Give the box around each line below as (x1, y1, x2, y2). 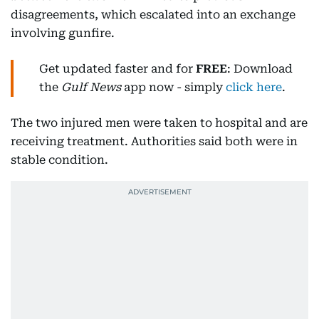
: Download (227, 62, 293, 75)
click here (226, 80, 282, 94)
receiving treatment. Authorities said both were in (11, 135, 298, 148)
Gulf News (61, 80, 121, 94)
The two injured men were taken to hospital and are (11, 116, 308, 130)
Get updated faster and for (39, 62, 196, 75)
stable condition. (11, 153, 108, 167)
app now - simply (121, 80, 226, 94)
